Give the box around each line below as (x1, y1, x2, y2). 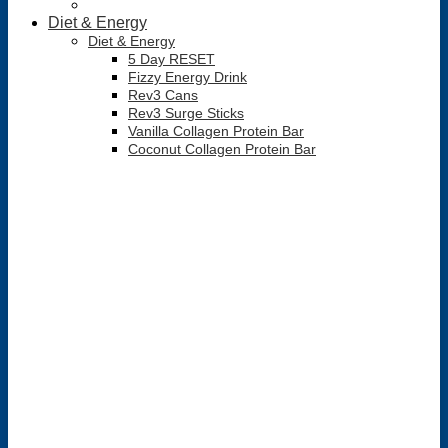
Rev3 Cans (128, 87, 198, 103)
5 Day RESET (128, 51, 215, 67)
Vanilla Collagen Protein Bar (128, 123, 304, 139)
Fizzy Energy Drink (128, 69, 247, 85)
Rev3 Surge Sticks (128, 105, 244, 121)
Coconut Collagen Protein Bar (128, 141, 316, 157)
